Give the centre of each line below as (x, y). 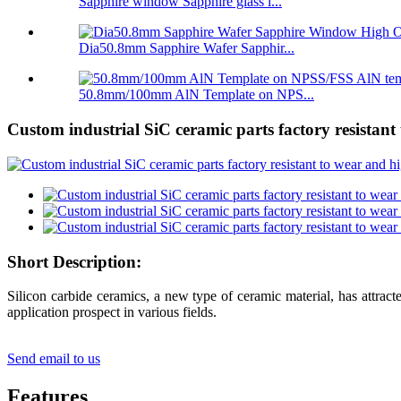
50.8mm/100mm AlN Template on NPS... (196, 95)
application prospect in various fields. (112, 312)
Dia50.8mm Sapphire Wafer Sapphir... (187, 48)
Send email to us (54, 359)
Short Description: (74, 261)
